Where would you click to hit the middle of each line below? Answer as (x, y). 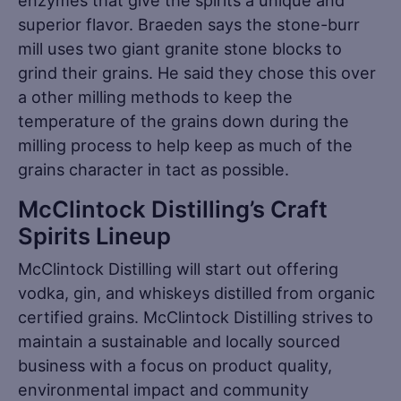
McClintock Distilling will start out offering (178, 268)
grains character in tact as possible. (154, 169)
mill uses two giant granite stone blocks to (180, 48)
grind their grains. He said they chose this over (197, 72)
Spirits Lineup (94, 235)
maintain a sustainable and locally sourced (179, 341)
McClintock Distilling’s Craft (173, 209)
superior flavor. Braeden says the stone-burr (189, 24)
